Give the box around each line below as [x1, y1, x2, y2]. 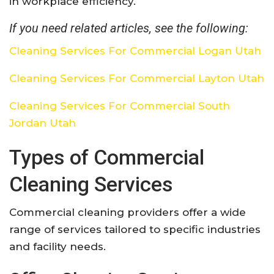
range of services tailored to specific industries [9, 223, 261, 235]
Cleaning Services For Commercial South [9, 99, 230, 112]
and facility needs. [9, 240, 106, 253]
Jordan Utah [9, 116, 76, 129]
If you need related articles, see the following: [9, 20, 248, 35]
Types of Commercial [9, 144, 204, 169]
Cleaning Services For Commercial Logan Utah [9, 44, 261, 57]
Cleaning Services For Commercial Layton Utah [9, 72, 264, 84]
